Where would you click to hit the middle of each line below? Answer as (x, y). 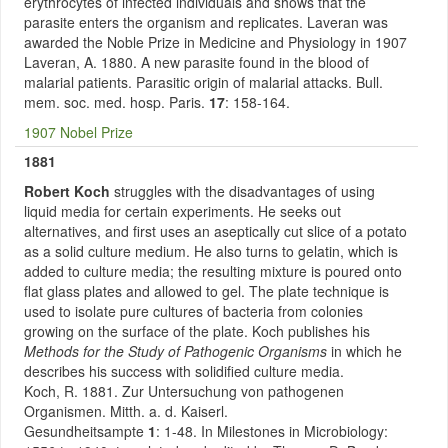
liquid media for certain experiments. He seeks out (182, 211)
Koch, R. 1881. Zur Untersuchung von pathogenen (184, 391)
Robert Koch (67, 191)
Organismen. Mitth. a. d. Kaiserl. (126, 411)
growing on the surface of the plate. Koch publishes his (197, 331)
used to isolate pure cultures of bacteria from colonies (193, 311)
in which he (364, 351)
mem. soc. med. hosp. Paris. (116, 102)
